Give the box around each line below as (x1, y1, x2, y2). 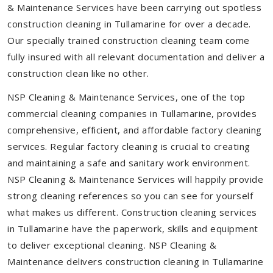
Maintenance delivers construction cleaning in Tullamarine (7, 255, 264, 268)
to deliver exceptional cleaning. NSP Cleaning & (7, 239, 217, 251)
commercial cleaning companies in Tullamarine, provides (7, 107, 257, 119)
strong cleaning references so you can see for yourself (7, 190, 253, 202)
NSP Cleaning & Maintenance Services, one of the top (7, 91, 246, 103)
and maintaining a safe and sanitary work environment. (7, 157, 250, 169)
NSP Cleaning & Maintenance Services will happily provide (7, 173, 263, 185)
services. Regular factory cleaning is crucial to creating (7, 140, 250, 152)
